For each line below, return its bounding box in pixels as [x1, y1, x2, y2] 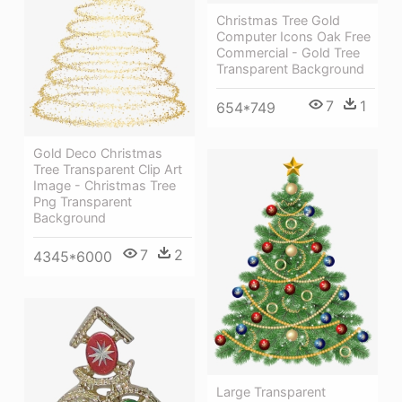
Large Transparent [216, 384, 326, 400]
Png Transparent [33, 193, 132, 209]
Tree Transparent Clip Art [33, 161, 182, 177]
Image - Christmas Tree [33, 177, 176, 193]
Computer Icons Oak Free [216, 29, 371, 45]
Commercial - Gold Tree [216, 45, 360, 61]
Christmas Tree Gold [216, 13, 340, 29]
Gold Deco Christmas [33, 144, 162, 161]
